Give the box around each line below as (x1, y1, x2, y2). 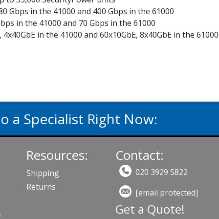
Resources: (26, 147, 88, 164)
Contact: (115, 147, 164, 164)
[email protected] (135, 187, 198, 198)
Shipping (26, 168, 60, 178)
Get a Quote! (115, 200, 185, 217)
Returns (26, 181, 56, 192)
